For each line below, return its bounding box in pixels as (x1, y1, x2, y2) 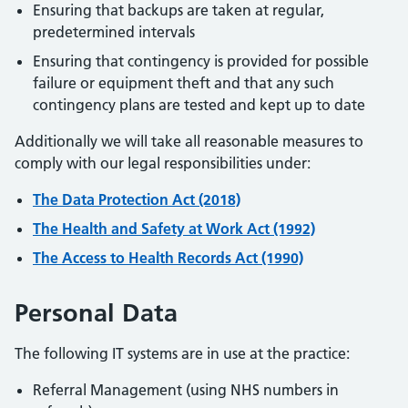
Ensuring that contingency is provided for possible (33, 52, 369, 70)
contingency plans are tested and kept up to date (33, 96, 365, 114)
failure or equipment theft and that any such (33, 74, 334, 92)
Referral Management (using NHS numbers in (33, 381, 339, 399)
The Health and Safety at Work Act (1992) (33, 219, 315, 238)
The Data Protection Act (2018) (33, 190, 240, 209)
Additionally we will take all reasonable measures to (15, 132, 363, 150)
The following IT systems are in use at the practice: (15, 344, 350, 362)
